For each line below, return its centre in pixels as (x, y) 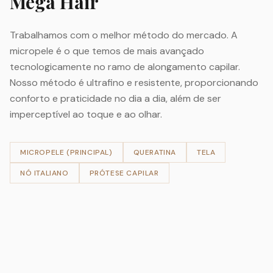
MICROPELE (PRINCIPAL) (66, 152)
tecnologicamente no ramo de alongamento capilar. (125, 66)
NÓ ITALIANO (44, 173)
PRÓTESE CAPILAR (124, 173)
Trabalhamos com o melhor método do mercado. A (124, 35)
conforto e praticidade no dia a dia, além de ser (115, 98)
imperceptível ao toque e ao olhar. (86, 114)
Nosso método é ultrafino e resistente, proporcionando (134, 82)
